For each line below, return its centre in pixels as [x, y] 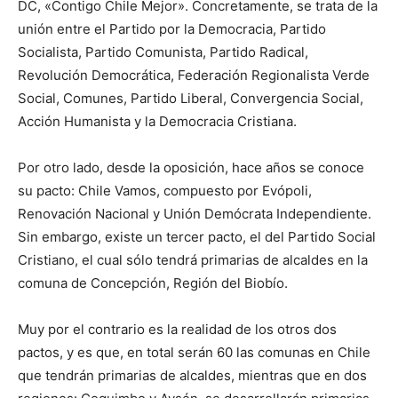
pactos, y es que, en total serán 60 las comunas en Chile [194, 352]
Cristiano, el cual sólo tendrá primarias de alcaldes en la [193, 259]
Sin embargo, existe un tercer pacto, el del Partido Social [197, 236]
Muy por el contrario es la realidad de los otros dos [177, 329]
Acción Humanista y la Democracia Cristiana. [157, 121]
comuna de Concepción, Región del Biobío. [153, 283]
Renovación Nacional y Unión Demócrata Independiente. [195, 213]
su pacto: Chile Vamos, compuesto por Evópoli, [165, 190]
